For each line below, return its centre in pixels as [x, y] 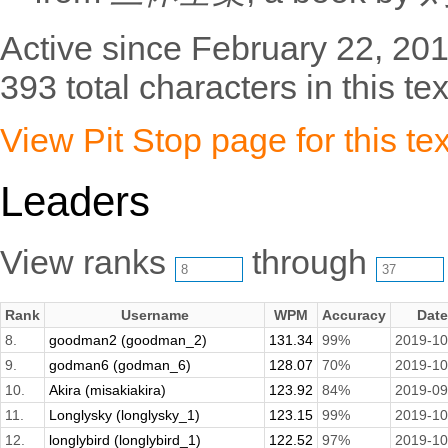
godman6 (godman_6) [120, 365]
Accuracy [354, 315]
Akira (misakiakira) [107, 390]
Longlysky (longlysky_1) [124, 415]
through [309, 262]
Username [154, 315]
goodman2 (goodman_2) [128, 340]
